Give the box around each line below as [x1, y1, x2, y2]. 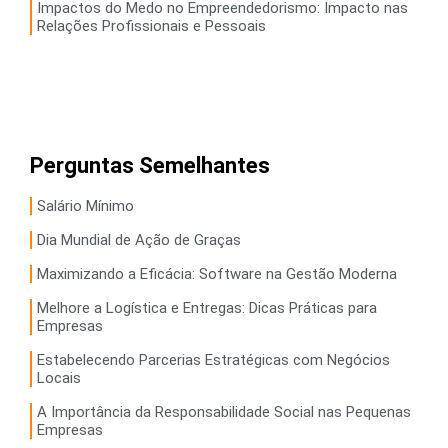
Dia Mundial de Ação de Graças [37, 230, 241, 249]
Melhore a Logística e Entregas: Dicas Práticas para [37, 298, 377, 317]
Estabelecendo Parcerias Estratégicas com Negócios [37, 350, 390, 369]
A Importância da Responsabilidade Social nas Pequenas [37, 402, 411, 421]
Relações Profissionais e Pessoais [37, 16, 266, 35]
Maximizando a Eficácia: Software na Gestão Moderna [37, 264, 397, 283]
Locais [37, 368, 81, 387]
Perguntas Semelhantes [30, 152, 270, 178]
